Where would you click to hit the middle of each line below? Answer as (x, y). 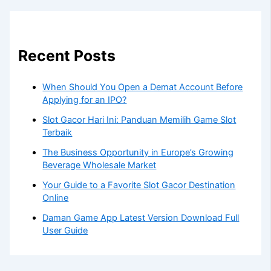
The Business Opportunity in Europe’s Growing (138, 153)
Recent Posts (67, 56)
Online (56, 198)
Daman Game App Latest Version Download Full (141, 218)
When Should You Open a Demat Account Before (143, 87)
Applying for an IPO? (85, 100)
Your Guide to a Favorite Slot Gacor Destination (139, 185)
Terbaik (57, 133)
